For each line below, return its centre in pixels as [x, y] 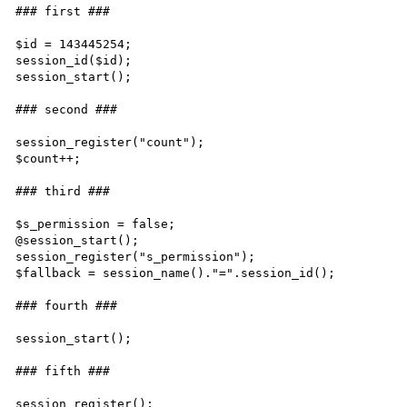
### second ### [67, 109]
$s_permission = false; [96, 223]
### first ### [63, 11]
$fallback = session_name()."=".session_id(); [176, 273]
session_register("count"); [110, 142]
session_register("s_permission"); [136, 256]
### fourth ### [67, 305]
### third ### [63, 191]
